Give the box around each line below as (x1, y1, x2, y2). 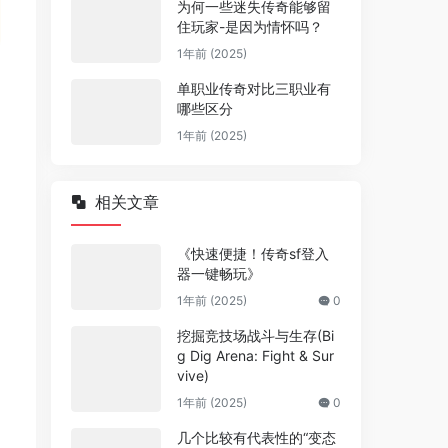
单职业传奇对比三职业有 (177, 80, 331, 97)
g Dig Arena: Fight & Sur (177, 347, 334, 364)
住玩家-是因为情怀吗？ (177, 18, 323, 35)
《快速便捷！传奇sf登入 (177, 245, 329, 262)
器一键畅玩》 (177, 265, 261, 282)
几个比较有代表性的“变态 (177, 429, 336, 446)
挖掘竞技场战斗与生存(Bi (177, 327, 334, 344)
